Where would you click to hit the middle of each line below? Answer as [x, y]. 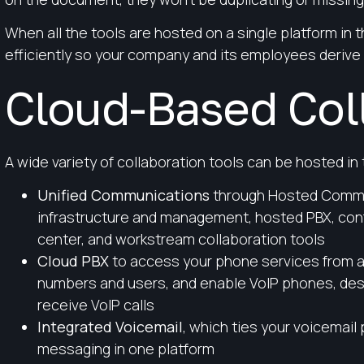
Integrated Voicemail [110, 327]
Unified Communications [123, 195]
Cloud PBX [73, 261]
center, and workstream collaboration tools [181, 239]
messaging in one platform [126, 349]
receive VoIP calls [95, 305]
